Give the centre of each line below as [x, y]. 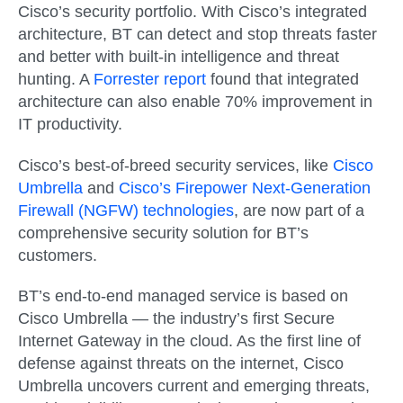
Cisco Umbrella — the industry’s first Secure [176, 318]
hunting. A [56, 80]
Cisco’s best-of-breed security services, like [175, 165]
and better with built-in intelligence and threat [179, 57]
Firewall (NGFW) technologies [126, 210]
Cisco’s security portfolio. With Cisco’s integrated [193, 12]
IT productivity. [70, 125]
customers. [58, 255]
